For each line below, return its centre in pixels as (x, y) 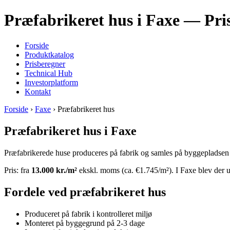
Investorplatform (51, 82)
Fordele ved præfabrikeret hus (85, 192)
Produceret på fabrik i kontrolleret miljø (88, 214)
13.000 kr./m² (54, 170)
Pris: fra (18, 170)
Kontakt (38, 91)
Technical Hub (49, 73)
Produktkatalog (49, 54)
